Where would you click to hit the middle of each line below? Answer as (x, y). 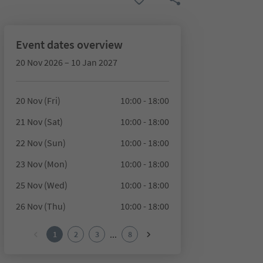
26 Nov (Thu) (41, 206)
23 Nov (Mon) (41, 164)
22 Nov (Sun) (41, 143)
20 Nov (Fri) (38, 100)
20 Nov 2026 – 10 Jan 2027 (66, 62)
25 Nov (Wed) (41, 185)
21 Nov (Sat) (39, 122)
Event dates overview (69, 44)
